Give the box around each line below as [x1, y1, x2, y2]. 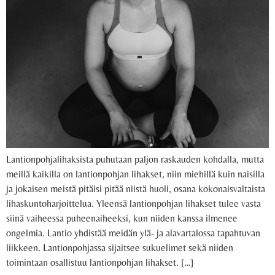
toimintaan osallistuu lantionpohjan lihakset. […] [6, 257, 193, 269]
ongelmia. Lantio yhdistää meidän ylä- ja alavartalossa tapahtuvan [6, 227, 260, 239]
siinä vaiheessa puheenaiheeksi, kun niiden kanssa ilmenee [6, 212, 238, 225]
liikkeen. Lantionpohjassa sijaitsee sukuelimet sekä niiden [6, 242, 233, 254]
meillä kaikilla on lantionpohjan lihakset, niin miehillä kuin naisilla [6, 168, 265, 180]
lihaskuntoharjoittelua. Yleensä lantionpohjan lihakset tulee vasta [6, 198, 261, 210]
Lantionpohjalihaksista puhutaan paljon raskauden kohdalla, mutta [6, 153, 264, 166]
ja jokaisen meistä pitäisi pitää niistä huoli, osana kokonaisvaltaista [6, 183, 265, 195]
